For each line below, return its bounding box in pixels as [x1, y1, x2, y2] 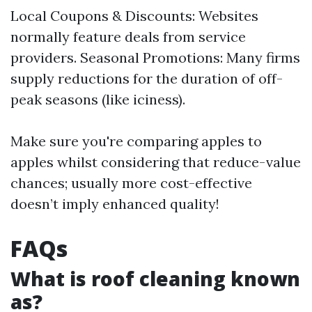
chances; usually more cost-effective [10, 173, 252, 192]
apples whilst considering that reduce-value [10, 153, 301, 171]
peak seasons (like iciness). [10, 90, 185, 108]
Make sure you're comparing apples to [10, 132, 262, 150]
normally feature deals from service [10, 27, 246, 45]
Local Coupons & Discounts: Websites [10, 6, 258, 24]
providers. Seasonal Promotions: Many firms [10, 48, 300, 66]
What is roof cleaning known [10, 265, 300, 292]
